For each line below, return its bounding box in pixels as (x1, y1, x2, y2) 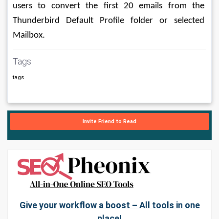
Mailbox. (13, 31, 45, 40)
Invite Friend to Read (83, 118, 136, 125)
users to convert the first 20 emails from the (13, 1, 206, 11)
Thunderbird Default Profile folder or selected (13, 16, 206, 25)
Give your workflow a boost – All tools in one (19, 200, 200, 210)
